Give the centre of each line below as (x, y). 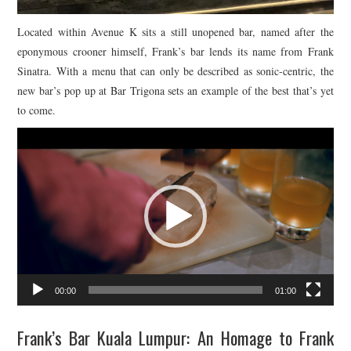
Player (31, 157)
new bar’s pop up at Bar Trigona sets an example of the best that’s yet (175, 91)
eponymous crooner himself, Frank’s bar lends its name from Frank (175, 52)
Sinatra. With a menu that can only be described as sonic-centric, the (175, 71)
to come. (37, 110)
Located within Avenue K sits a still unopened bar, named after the (175, 32)
